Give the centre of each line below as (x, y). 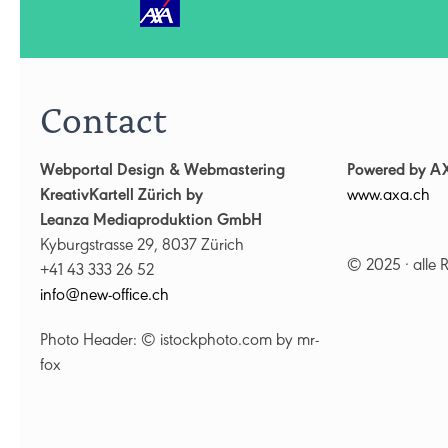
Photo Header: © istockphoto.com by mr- (179, 343)
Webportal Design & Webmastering (162, 173)
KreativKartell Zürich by (121, 198)
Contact (103, 117)
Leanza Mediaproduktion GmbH (151, 223)
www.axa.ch (388, 198)
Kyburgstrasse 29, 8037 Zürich (142, 248)
